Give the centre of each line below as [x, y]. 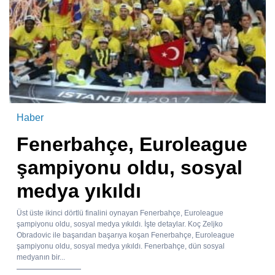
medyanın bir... [41, 257]
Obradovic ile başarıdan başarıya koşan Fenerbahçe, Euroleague [126, 235]
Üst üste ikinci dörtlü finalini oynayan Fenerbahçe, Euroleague [120, 213]
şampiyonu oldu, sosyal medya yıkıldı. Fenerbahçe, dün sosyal [121, 246]
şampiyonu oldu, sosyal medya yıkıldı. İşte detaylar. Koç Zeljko [120, 224]
